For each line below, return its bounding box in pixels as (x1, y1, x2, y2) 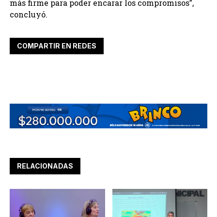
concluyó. (10, 9, 47, 20)
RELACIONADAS (17, 162, 73, 170)
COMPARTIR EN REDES (17, 42, 96, 50)
